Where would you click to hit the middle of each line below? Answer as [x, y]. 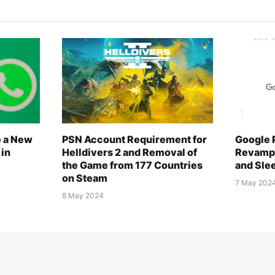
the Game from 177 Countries [132, 165]
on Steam [85, 178]
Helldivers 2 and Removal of [130, 152]
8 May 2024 [83, 195]
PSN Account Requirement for [134, 139]
